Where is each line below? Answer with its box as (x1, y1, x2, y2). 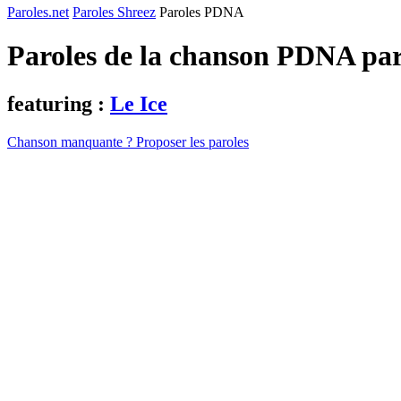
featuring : (7, 91, 110, 115)
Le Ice (110, 91, 167, 115)
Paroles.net (7, 4, 69, 20)
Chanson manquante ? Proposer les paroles (7, 133, 249, 149)
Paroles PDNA (159, 4, 244, 20)
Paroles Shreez (73, 4, 156, 20)
